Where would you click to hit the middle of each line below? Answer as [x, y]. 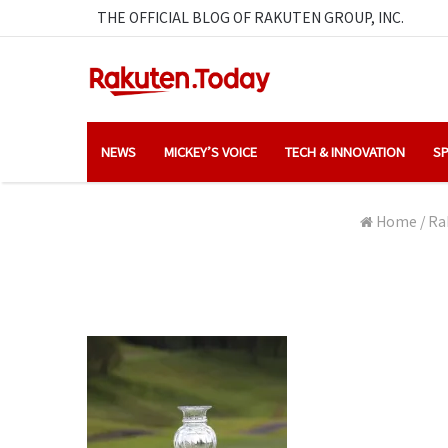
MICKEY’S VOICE [210, 151]
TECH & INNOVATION [345, 151]
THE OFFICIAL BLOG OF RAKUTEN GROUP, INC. [250, 17]
